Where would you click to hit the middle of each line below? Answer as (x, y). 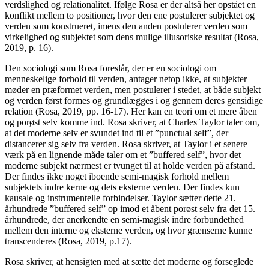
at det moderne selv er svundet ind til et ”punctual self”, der (116, 133)
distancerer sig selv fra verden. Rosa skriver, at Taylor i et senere (126, 144)
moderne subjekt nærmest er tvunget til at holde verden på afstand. (130, 165)
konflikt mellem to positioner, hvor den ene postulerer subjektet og (130, 15)
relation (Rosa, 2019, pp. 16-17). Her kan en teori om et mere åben (131, 111)
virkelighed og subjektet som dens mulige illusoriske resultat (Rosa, (132, 37)
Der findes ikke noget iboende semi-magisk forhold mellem (117, 176)
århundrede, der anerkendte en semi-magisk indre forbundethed (124, 219)
